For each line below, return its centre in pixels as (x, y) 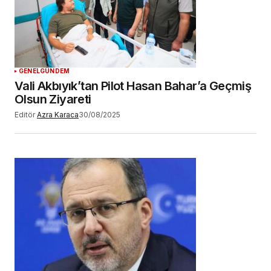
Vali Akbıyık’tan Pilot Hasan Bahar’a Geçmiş (133, 86)
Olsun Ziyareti (53, 99)
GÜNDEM (55, 70)
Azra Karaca (58, 114)
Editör (25, 114)
